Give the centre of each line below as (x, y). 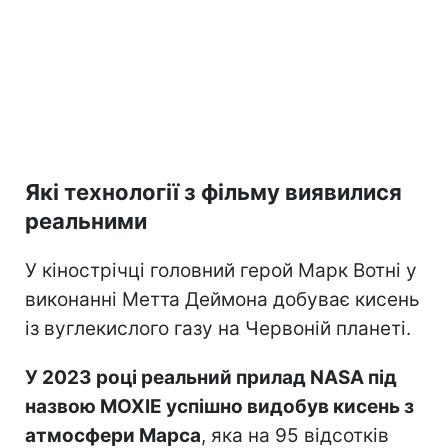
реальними (86, 220)
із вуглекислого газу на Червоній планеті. (218, 328)
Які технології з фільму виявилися (213, 191)
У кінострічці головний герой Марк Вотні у (221, 270)
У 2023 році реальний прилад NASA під (211, 377)
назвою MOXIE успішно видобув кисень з (219, 406)
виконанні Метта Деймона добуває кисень (222, 299)
